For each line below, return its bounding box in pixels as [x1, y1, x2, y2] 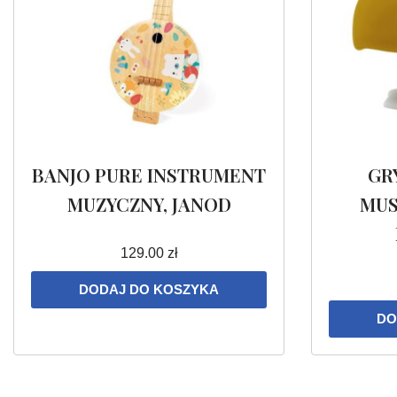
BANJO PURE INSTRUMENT [32, 162, 266, 188]
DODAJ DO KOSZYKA [79, 282, 219, 298]
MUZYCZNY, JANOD [66, 191, 231, 217]
